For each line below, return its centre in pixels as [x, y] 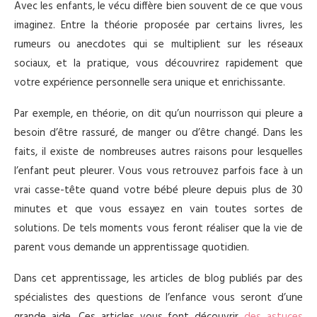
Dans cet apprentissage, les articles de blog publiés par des [158, 278]
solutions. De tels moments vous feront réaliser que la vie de [158, 228]
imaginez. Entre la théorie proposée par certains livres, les [158, 25]
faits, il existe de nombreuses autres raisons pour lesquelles [158, 152]
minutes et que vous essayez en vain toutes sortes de [158, 209]
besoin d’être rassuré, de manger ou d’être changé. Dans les [158, 133]
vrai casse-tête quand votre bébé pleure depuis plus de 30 [158, 190]
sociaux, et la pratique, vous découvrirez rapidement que [158, 63]
